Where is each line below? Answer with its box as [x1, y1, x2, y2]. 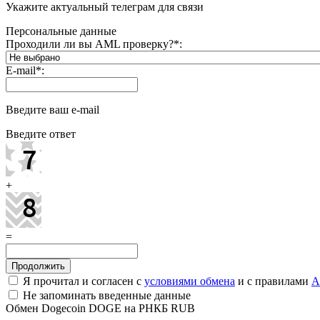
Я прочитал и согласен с [20, 274, 144, 287]
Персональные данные [6, 24, 116, 37]
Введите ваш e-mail [6, 103, 99, 116]
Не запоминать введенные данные [20, 289, 191, 301]
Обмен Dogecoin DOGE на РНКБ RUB [6, 301, 195, 314]
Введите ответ [6, 127, 76, 140]
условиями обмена [144, 274, 235, 287]
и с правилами [235, 274, 311, 287]
